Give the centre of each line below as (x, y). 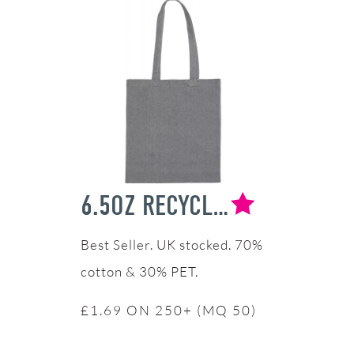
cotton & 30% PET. (139, 271)
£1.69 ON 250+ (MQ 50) (168, 310)
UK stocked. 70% (209, 244)
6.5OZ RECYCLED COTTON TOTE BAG (220, 205)
